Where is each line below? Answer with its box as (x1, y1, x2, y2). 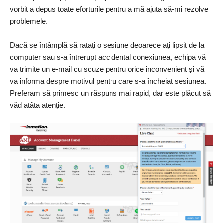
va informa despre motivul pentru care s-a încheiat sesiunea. (10, 76, 206, 85)
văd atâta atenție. (10, 100, 65, 109)
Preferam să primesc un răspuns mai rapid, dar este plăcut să (10, 88, 211, 97)
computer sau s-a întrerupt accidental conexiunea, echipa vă (10, 52, 206, 61)
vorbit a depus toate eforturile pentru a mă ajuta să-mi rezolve (10, 4, 208, 13)
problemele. (10, 16, 48, 25)
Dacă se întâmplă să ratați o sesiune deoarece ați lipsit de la (10, 40, 204, 49)
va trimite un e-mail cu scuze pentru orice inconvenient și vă (10, 64, 204, 73)
